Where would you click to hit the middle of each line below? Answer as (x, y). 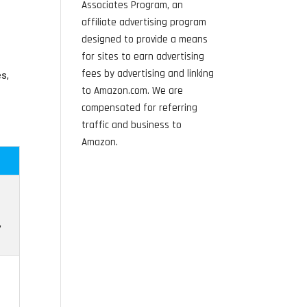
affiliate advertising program (144, 22)
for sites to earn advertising (143, 57)
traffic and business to (132, 125)
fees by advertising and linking (148, 74)
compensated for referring (140, 108)
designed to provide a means (145, 39)
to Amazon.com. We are (133, 91)
